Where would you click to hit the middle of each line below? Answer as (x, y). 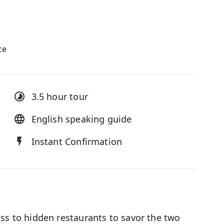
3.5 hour (49, 96)
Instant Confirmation (77, 141)
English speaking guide (81, 119)
